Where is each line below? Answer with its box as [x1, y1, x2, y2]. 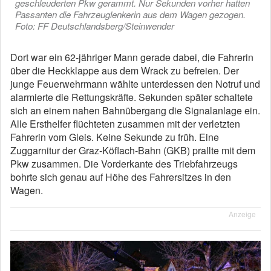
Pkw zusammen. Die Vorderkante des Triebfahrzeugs [10, 157, 238, 171]
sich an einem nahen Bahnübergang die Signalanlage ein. [10, 103, 260, 117]
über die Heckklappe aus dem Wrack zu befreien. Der [10, 64, 239, 77]
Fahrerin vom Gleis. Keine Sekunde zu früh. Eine [10, 130, 219, 144]
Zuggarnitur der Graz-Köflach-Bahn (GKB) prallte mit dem [10, 143, 255, 157]
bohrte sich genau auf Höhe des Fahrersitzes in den [10, 170, 231, 184]
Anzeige [229, 209, 256, 219]
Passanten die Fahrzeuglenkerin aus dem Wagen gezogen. [15, 8, 246, 21]
